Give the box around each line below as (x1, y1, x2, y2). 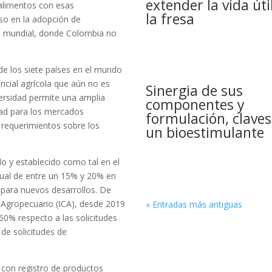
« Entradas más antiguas (146, 199, 243, 211)
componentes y (146, 95, 245, 115)
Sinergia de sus (146, 81, 243, 101)
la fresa (146, 9, 195, 29)
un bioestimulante (146, 123, 265, 143)
